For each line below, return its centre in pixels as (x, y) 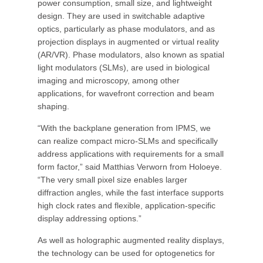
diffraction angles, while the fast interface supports (131, 193)
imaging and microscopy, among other (109, 80)
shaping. (53, 106)
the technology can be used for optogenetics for (126, 253)
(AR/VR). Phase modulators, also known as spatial (131, 55)
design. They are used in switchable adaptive (121, 16)
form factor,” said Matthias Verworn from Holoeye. (130, 167)
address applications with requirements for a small (131, 154)
